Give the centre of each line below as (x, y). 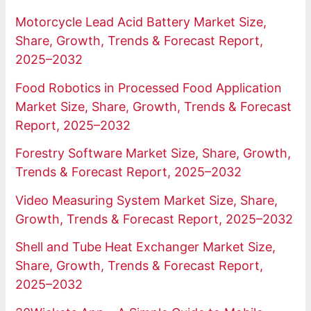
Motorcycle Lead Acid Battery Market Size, (141, 22)
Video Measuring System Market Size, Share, (147, 200)
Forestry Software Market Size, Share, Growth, (153, 153)
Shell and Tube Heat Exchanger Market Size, (146, 247)
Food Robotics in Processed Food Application (149, 87)
